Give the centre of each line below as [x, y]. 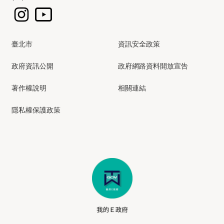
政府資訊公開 [32, 66]
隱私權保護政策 [36, 110]
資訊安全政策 [139, 44]
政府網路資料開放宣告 [153, 66]
